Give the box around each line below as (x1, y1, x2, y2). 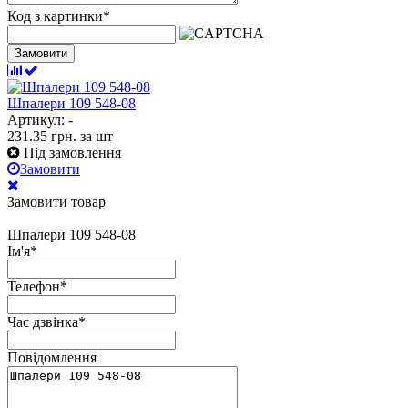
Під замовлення (24, 144, 121, 160)
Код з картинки (7, 7, 103, 24)
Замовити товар (7, 193, 106, 209)
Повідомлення (7, 349, 97, 365)
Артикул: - (7, 111, 73, 127)
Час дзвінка (7, 313, 78, 330)
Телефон (7, 278, 60, 294)
